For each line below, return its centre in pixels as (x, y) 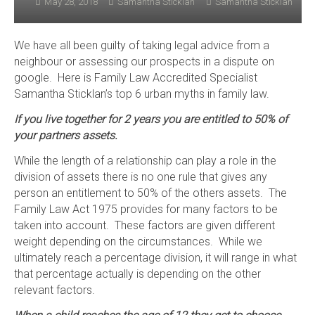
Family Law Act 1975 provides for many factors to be (146, 209)
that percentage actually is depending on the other (137, 274)
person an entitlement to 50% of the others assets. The (150, 193)
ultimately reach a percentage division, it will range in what (155, 257)
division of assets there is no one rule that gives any (140, 176)
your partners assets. (65, 135)
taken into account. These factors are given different (144, 225)
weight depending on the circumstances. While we (138, 241)
